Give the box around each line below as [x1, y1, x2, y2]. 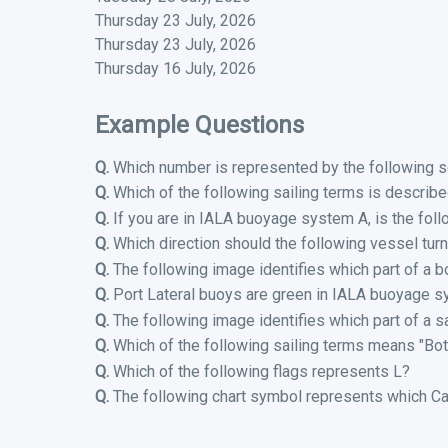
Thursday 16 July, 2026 [94, 58, 256, 78]
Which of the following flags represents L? [108, 361, 410, 381]
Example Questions [94, 110, 304, 139]
